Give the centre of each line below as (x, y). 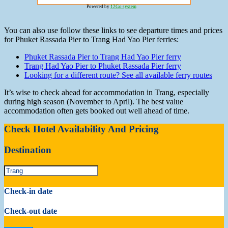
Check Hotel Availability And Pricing (81, 129)
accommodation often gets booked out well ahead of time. (97, 111)
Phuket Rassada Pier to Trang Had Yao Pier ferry (103, 57)
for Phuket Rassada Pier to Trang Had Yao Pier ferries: (91, 40)
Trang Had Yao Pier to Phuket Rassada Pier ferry (103, 66)
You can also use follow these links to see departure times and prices (113, 31)
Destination (28, 150)
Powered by (98, 7)
